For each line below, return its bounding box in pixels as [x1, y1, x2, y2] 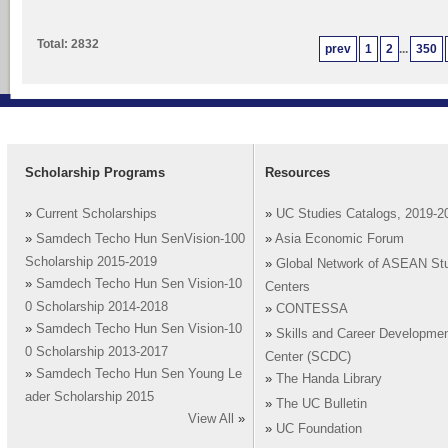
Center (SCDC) [265, 350, 351, 365]
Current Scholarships [36, 207, 157, 222]
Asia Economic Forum [275, 232, 404, 247]
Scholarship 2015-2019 [25, 255, 157, 270]
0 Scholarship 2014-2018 [25, 300, 168, 315]
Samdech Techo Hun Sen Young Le [36, 367, 242, 382]
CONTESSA [276, 302, 348, 317]
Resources [265, 165, 330, 180]
